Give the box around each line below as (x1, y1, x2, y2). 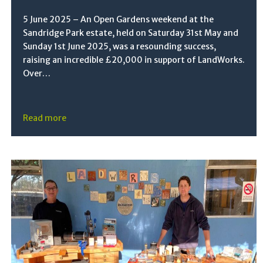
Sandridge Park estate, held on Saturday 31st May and (23, 27, 239, 38)
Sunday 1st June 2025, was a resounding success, (23, 41, 217, 52)
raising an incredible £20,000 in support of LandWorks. (23, 54, 245, 65)
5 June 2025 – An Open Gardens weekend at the (23, 14, 214, 25)
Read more (23, 112, 67, 123)
